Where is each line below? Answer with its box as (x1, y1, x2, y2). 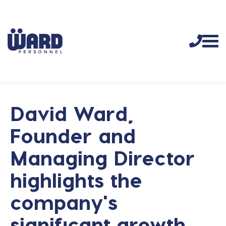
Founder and (10, 123, 136, 147)
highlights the (10, 167, 142, 192)
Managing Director (10, 145, 195, 169)
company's (10, 190, 118, 214)
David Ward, (10, 101, 133, 125)
